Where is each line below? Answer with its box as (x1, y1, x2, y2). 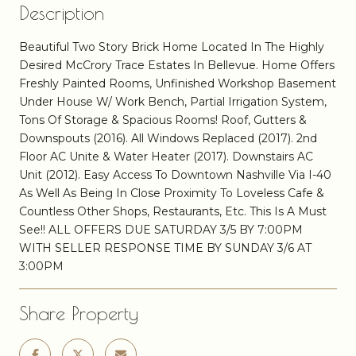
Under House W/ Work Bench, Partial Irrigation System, (19, 94, 327, 109)
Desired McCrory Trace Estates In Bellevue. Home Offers (19, 57, 335, 72)
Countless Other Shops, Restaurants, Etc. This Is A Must (19, 203, 327, 219)
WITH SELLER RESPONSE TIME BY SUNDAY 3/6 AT (19, 240, 311, 255)
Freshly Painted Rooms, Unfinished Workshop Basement (19, 75, 336, 91)
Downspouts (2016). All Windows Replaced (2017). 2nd (19, 130, 317, 145)
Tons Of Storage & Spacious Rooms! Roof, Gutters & (19, 112, 307, 127)
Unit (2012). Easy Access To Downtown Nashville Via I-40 (19, 167, 331, 182)
